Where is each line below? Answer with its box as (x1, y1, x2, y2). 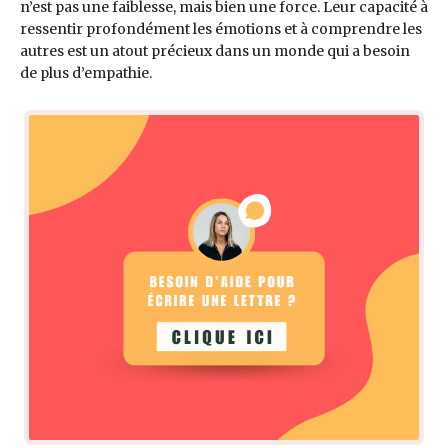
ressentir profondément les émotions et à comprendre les (20, 20, 422, 39)
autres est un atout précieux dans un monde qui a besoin (20, 42, 410, 61)
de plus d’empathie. (20, 64, 152, 83)
